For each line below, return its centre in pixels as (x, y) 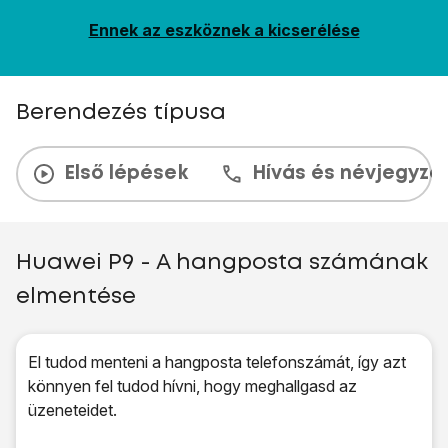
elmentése (76, 297)
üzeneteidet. (72, 410)
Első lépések (126, 173)
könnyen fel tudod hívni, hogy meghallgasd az (192, 386)
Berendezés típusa (121, 113)
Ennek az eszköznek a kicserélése (224, 30)
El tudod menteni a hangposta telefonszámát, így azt (217, 362)
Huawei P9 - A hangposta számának (222, 263)
